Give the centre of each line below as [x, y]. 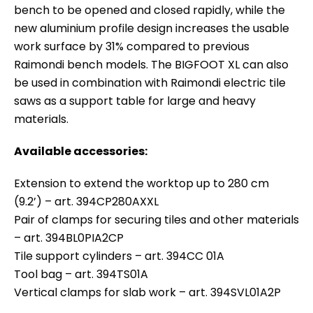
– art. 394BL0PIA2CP [69, 238]
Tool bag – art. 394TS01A [81, 274]
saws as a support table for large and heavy [135, 101]
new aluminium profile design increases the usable [152, 28]
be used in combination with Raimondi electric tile [150, 82]
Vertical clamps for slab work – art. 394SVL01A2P [147, 292]
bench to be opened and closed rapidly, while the [150, 10]
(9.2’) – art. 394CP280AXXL [86, 201]
